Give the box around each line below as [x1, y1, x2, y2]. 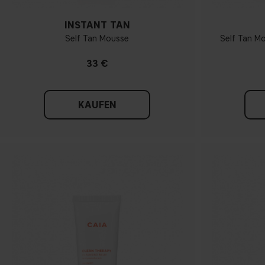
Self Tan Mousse [65, 34, 130, 44]
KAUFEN [77, 99, 117, 111]
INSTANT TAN [64, 20, 130, 31]
